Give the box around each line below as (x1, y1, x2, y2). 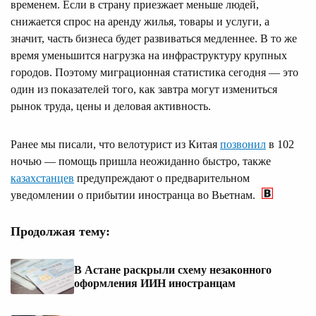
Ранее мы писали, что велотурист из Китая (11, 138, 220, 150)
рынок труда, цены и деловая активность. (11, 99, 211, 112)
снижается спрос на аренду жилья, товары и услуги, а (11, 15, 269, 28)
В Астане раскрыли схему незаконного (74, 264, 272, 276)
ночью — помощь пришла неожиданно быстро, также (11, 154, 271, 167)
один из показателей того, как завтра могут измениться (11, 83, 277, 95)
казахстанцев (11, 171, 74, 184)
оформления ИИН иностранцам (74, 277, 236, 290)
